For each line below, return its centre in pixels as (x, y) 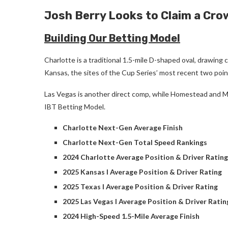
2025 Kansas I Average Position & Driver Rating (142, 172)
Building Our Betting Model (112, 38)
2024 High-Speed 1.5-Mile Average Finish (131, 216)
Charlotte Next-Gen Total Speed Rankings (135, 142)
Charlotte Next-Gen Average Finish (123, 127)
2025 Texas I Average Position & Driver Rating (140, 186)
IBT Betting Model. (75, 106)
